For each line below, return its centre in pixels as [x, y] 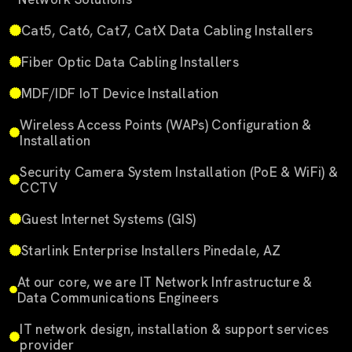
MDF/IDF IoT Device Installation [120, 93]
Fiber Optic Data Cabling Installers [130, 62]
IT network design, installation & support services [174, 329]
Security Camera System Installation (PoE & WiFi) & [179, 172]
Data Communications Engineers [118, 297]
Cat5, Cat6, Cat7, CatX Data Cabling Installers [167, 30]
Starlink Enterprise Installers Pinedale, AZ [151, 250]
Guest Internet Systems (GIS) [109, 219]
